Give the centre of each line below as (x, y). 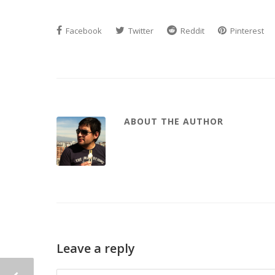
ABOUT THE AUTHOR (174, 121)
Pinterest (246, 31)
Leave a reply (96, 248)
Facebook (83, 31)
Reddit (192, 31)
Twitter (140, 31)
